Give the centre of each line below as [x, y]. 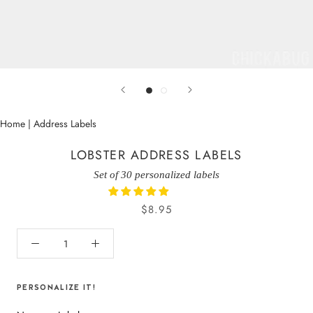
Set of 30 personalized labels [156, 175]
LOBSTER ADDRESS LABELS [156, 155]
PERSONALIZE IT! [57, 287]
